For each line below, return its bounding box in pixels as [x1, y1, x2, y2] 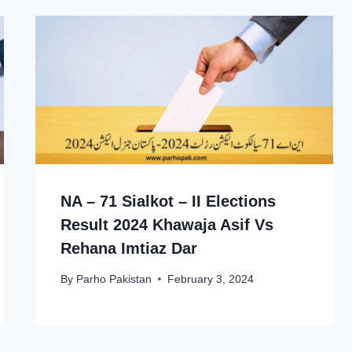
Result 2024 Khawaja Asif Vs [60, 216, 274, 234]
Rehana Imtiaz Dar [60, 240, 198, 258]
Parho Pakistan [75, 273, 152, 285]
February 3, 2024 [167, 273, 254, 285]
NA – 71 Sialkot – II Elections [60, 192, 277, 211]
